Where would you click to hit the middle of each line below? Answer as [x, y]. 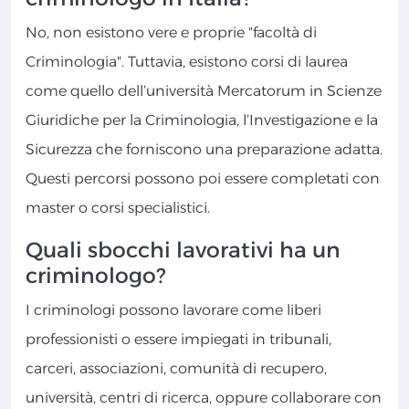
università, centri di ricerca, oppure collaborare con [204, 398]
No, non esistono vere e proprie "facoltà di [171, 33]
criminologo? [95, 276]
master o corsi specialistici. [118, 208]
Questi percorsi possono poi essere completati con [203, 179]
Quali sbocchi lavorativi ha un [183, 250]
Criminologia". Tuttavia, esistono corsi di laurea [187, 62]
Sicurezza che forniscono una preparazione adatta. [204, 150]
